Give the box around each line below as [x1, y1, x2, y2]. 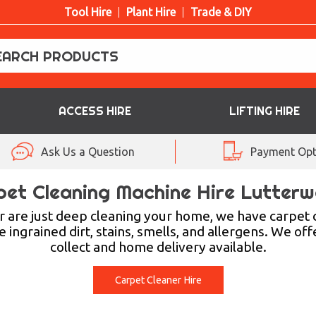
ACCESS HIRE [58, 104, 131, 118]
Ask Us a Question [41, 145, 135, 158]
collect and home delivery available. [49, 239, 267, 255]
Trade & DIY [190, 5, 252, 18]
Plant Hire [126, 5, 176, 18]
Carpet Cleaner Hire [114, 274, 202, 286]
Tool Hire [64, 5, 111, 18]
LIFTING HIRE [229, 104, 300, 118]
